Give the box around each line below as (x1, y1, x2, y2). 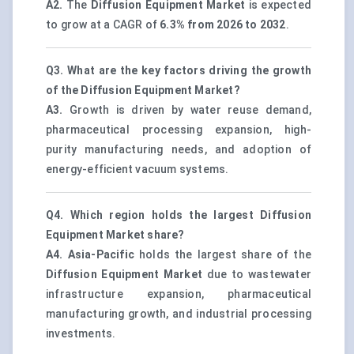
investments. (46, 327, 116, 341)
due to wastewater (202, 268, 311, 281)
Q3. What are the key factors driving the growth (46, 64, 311, 77)
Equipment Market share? (46, 228, 185, 242)
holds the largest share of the (134, 248, 311, 262)
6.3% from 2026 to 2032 (160, 18, 286, 32)
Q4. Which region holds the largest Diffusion (46, 209, 311, 222)
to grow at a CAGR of (46, 18, 160, 32)
